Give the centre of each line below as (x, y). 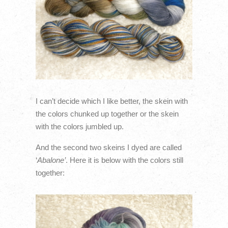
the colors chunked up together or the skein (107, 113)
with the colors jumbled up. (79, 126)
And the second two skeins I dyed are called (108, 148)
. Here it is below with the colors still (124, 160)
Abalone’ (51, 160)
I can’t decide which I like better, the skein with (111, 101)
